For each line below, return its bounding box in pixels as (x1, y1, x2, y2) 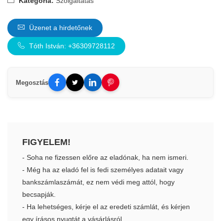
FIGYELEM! (22, 137, 71, 147)
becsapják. (22, 190, 56, 199)
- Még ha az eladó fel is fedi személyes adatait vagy (22, 166, 184, 174)
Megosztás (16, 78, 48, 86)
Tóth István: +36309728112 (27, 42, 115, 50)
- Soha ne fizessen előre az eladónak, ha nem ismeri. (22, 153, 188, 162)
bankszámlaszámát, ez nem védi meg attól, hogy (22, 178, 175, 186)
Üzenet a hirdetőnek (27, 24, 92, 32)
